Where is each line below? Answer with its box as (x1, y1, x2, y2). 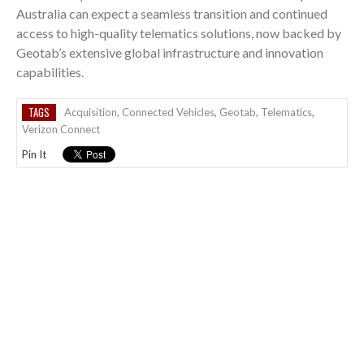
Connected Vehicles (122, 105, 214, 119)
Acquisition (64, 105, 117, 119)
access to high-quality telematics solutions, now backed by (16, 24, 341, 41)
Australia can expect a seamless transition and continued (16, 5, 327, 21)
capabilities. (16, 63, 84, 80)
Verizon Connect (22, 122, 100, 136)
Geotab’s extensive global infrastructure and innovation (16, 44, 323, 60)
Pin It (22, 147, 46, 161)
